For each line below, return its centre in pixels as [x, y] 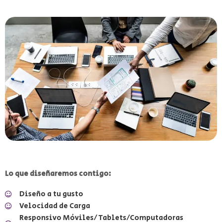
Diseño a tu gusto [51, 194]
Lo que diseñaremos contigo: [58, 173]
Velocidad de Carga [55, 206]
